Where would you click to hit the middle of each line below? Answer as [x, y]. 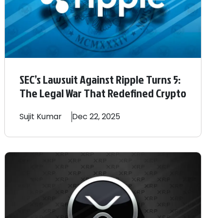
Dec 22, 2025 [96, 116]
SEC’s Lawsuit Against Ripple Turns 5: [100, 79]
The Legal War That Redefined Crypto [103, 93]
